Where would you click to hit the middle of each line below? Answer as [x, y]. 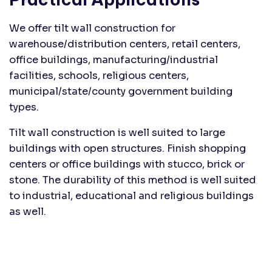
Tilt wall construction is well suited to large [117, 133]
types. [24, 107]
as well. [28, 212]
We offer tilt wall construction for [92, 28]
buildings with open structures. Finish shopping [127, 148]
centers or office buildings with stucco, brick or [127, 164]
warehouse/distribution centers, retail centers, [125, 44]
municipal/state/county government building [121, 91]
